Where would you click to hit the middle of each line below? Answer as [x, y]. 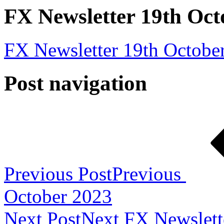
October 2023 [58, 196]
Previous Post [58, 173]
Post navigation [75, 83]
